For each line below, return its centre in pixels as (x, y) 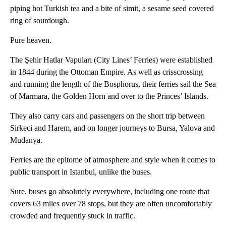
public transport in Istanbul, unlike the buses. (81, 172)
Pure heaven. (31, 40)
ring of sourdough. (40, 21)
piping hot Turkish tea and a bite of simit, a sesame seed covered (112, 9)
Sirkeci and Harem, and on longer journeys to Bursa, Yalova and (112, 128)
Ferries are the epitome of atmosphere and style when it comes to (113, 160)
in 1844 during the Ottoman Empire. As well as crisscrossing (106, 72)
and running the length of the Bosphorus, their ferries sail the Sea (113, 84)
